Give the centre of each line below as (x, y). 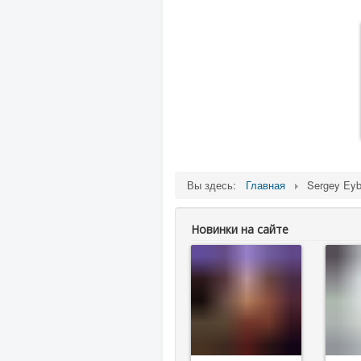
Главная (266, 185)
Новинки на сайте (240, 229)
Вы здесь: (215, 185)
